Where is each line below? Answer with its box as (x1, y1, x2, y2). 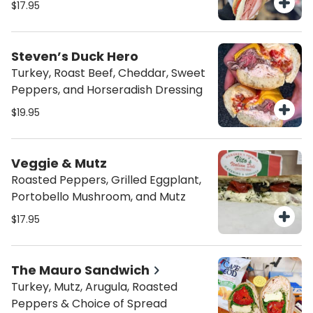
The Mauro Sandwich (11, 261, 150, 279)
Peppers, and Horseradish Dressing (11, 82, 203, 98)
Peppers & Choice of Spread (11, 296, 167, 312)
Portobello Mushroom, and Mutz (11, 189, 186, 205)
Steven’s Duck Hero (11, 48, 138, 65)
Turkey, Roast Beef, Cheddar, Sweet (11, 65, 205, 81)
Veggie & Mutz (11, 154, 107, 172)
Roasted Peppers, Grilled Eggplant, (11, 172, 201, 188)
